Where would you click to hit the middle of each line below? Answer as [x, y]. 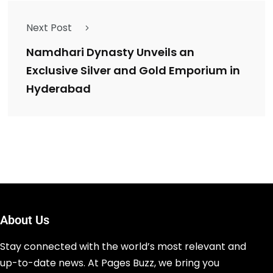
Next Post [49, 28]
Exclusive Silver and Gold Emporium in [133, 71]
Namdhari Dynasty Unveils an [110, 52]
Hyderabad [58, 89]
